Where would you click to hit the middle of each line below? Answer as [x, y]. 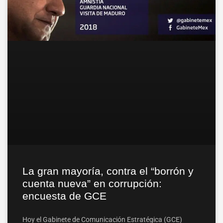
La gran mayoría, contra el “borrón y [108, 171]
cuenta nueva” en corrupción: [92, 183]
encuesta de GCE [64, 196]
